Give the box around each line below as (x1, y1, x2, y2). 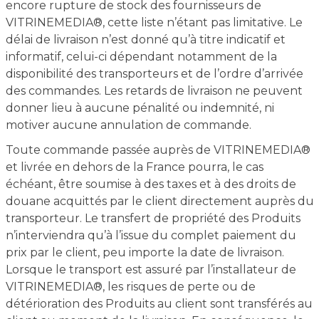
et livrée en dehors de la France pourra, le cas (5, 160, 263, 174)
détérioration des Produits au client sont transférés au (5, 297, 313, 310)
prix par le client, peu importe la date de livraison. (5, 246, 284, 259)
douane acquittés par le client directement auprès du (5, 194, 314, 208)
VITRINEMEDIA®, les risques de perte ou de (5, 280, 256, 293)
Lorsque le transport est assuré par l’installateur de (5, 263, 296, 276)
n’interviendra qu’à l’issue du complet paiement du (5, 229, 296, 242)
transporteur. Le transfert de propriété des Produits (5, 211, 300, 225)
